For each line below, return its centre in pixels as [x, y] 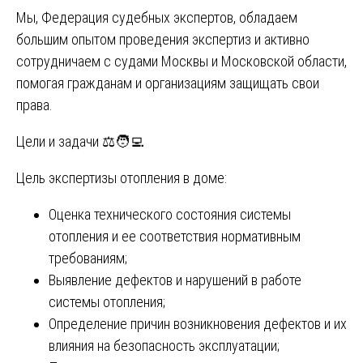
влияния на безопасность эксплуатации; [164, 345]
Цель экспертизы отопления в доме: [122, 177]
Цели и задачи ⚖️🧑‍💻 [80, 141]
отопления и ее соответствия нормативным [175, 236]
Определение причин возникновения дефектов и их [198, 323]
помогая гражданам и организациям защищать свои [168, 83]
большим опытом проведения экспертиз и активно [163, 39]
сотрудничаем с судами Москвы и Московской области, [181, 61]
